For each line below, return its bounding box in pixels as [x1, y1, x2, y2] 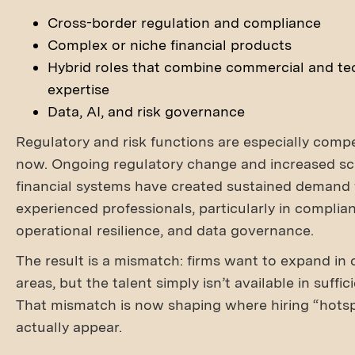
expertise [48, 81, 109, 97]
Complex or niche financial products [48, 36, 292, 53]
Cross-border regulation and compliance [48, 14, 321, 31]
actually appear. [16, 319, 122, 335]
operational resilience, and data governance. [16, 222, 314, 239]
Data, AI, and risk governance [48, 103, 245, 120]
